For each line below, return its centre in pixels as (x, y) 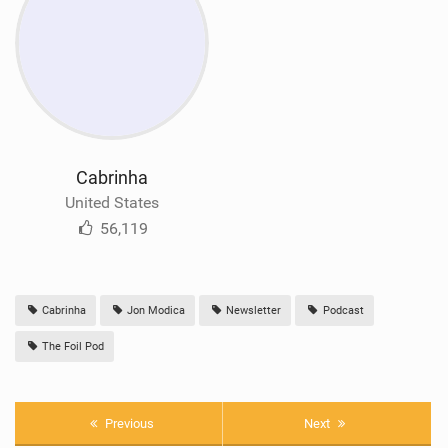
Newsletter (252, 310)
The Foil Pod (72, 346)
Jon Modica (155, 310)
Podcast (341, 310)
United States (112, 202)
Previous (127, 423)
